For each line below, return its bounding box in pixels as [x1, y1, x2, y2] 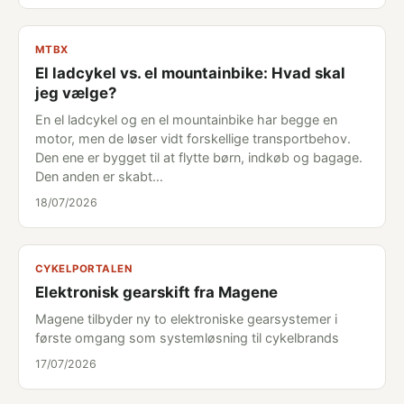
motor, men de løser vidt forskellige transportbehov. [35, 131, 351, 146]
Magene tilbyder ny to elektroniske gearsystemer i [35, 311, 337, 326]
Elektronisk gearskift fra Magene [35, 283, 278, 301]
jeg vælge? [35, 84, 116, 102]
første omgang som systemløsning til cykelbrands [35, 330, 339, 345]
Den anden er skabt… [35, 169, 163, 184]
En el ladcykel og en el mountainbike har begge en [35, 112, 337, 127]
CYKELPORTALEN [35, 262, 132, 275]
